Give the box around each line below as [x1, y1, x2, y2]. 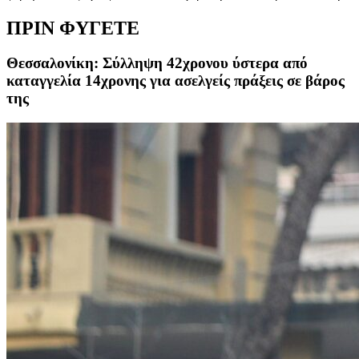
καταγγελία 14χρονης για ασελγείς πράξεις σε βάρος [6, 72, 345, 90]
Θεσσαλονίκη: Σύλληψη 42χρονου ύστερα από [6, 54, 308, 72]
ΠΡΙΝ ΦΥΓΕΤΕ [6, 17, 139, 38]
